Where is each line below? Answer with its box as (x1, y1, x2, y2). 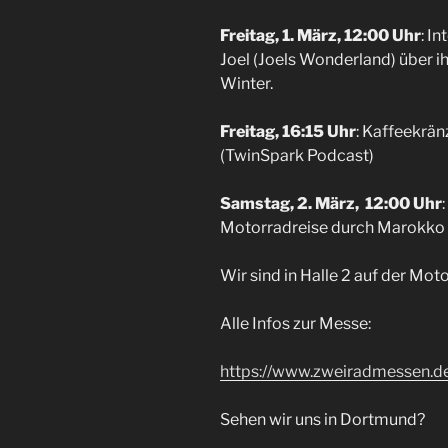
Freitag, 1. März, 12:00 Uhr (220, 26, 421, 46)
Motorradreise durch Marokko (220, 218, 445, 238)
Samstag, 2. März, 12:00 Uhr (220, 194, 442, 214)
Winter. (220, 74, 273, 94)
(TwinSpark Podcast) (220, 146, 374, 166)
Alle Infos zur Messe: (220, 314, 371, 334)
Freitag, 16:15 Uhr (220, 122, 356, 142)
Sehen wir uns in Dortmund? (220, 410, 425, 430)
